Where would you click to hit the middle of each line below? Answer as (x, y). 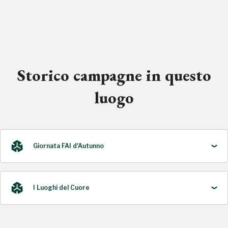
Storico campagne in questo (114, 75)
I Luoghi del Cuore (61, 188)
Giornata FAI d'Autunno (68, 146)
